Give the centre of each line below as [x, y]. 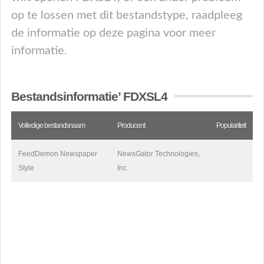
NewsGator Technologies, [159, 154]
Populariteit [231, 126]
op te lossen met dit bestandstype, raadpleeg [127, 15]
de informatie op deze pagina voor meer [113, 33]
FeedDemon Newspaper [58, 154]
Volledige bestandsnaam [52, 126]
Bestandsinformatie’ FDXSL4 [89, 96]
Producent [131, 126]
